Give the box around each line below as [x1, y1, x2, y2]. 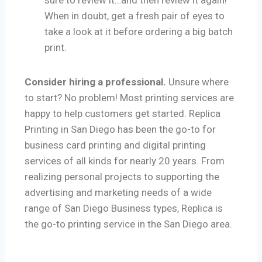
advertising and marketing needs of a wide [25, 187, 212, 199]
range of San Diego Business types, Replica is [25, 202, 223, 215]
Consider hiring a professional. [25, 76, 168, 88]
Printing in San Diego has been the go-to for [25, 123, 216, 136]
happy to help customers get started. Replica [25, 108, 220, 120]
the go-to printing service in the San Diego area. [25, 218, 232, 230]
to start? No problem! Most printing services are [25, 92, 234, 104]
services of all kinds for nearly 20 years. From [25, 155, 225, 167]
